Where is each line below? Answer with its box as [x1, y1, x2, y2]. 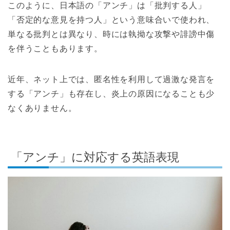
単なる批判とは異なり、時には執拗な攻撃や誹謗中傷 [8, 29, 215, 39]
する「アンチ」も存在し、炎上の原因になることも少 [8, 89, 215, 98]
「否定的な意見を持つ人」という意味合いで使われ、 [8, 15, 215, 24]
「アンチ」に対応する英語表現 [11, 150, 179, 164]
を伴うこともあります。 [8, 44, 103, 53]
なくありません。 [8, 103, 77, 112]
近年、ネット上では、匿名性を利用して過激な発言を [8, 74, 215, 84]
